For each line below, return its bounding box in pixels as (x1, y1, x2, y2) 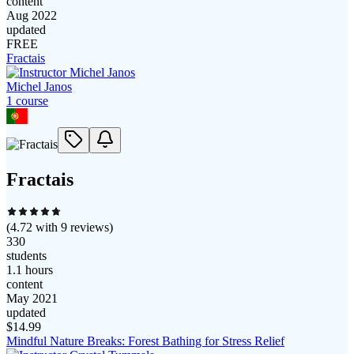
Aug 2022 (6, 8, 57, 22)
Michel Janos (6, 79, 72, 93)
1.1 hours (6, 262, 53, 277)
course (13, 93, 48, 107)
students (6, 248, 47, 262)
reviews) (67, 220, 113, 234)
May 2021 (6, 291, 58, 305)
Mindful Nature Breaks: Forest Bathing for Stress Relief (6, 333, 284, 348)
